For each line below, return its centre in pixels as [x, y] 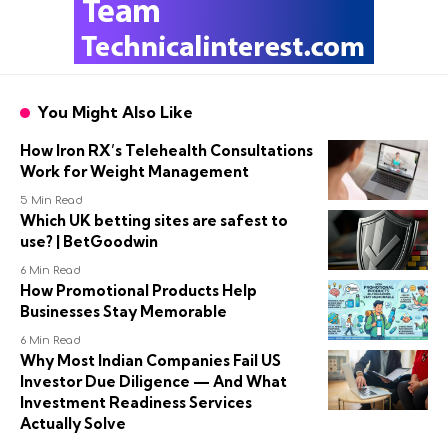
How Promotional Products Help [138, 290]
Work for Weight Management [134, 171]
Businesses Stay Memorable [123, 311]
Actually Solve [73, 423]
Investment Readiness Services [136, 402]
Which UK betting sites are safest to [154, 220]
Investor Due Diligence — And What [153, 381]
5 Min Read [52, 200]
